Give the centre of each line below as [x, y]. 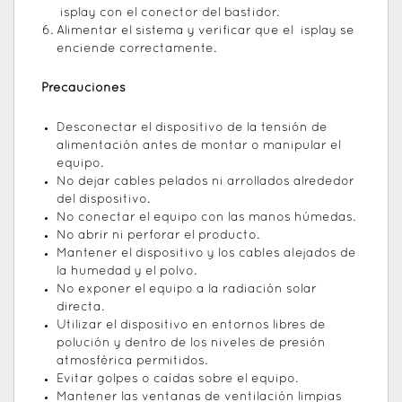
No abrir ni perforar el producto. [158, 236]
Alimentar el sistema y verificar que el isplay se [205, 31]
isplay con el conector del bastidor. [168, 13]
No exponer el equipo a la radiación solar [187, 290]
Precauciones [83, 89]
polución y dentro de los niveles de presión [191, 344]
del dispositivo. [103, 200]
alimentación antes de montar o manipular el [199, 146]
